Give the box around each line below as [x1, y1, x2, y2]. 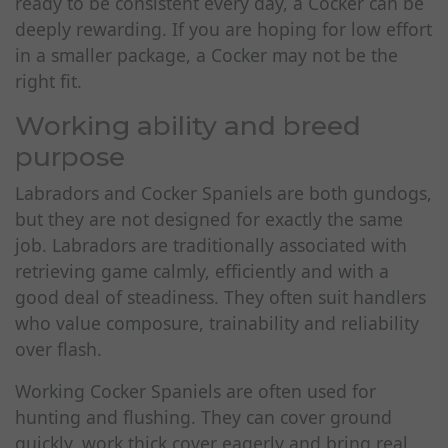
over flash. [15, 337, 102, 361]
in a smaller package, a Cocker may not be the [15, 43, 398, 67]
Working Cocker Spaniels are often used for [15, 379, 376, 403]
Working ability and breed [15, 109, 361, 142]
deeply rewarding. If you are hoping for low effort [15, 17, 432, 41]
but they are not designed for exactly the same [15, 207, 403, 231]
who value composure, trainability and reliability [15, 311, 419, 335]
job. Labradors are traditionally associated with [15, 233, 407, 257]
